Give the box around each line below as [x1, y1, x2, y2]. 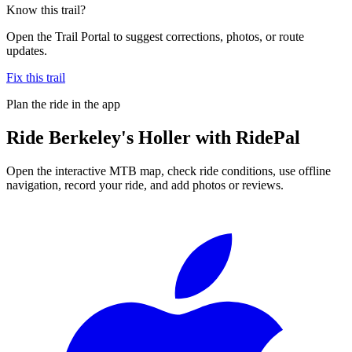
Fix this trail [6, 70, 65, 84]
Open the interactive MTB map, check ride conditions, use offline [6, 163, 331, 178]
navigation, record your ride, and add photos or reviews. [6, 178, 284, 192]
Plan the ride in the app [6, 97, 120, 111]
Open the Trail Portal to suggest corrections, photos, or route [6, 29, 304, 43]
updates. [6, 43, 47, 57]
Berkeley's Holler [49, 126, 191, 148]
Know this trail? [6, 2, 86, 16]
